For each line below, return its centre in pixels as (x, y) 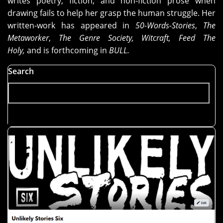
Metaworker (28, 38)
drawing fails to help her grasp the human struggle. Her (111, 13)
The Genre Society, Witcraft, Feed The (137, 38)
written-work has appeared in (72, 26)
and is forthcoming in (66, 51)
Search (21, 71)
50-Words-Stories (166, 26)
